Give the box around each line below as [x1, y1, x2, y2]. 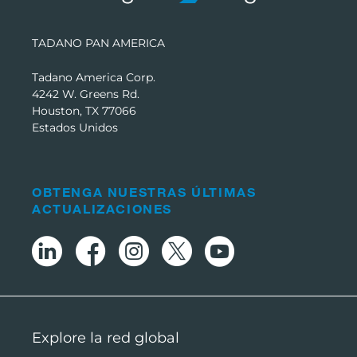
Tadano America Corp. [32, 70, 155, 85]
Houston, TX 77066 [32, 104, 136, 119]
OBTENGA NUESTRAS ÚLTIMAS [32, 184, 257, 200]
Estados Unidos [32, 120, 118, 135]
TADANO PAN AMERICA [32, 36, 165, 51]
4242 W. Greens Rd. [32, 87, 139, 102]
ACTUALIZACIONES [32, 201, 173, 217]
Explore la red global [32, 329, 179, 347]
